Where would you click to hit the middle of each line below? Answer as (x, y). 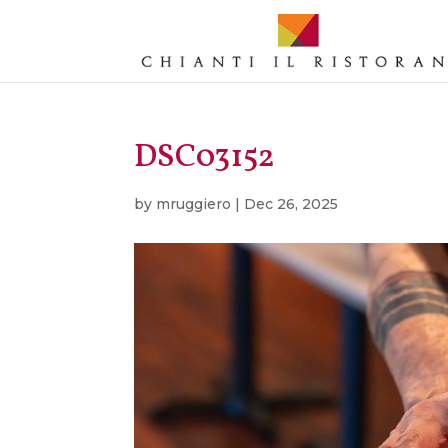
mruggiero (194, 204)
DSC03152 (205, 158)
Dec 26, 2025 (291, 204)
